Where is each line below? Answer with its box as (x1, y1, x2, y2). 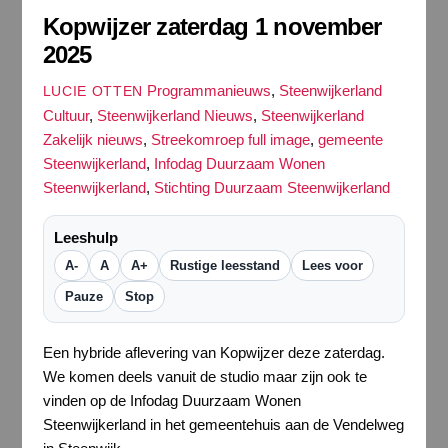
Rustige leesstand (169, 257, 280, 273)
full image (247, 130, 310, 148)
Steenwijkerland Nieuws (96, 106, 253, 124)
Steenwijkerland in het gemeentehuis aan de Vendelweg (42, 415, 404, 433)
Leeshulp (53, 228, 118, 246)
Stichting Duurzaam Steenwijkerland (153, 178, 390, 196)
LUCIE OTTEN (42, 83, 143, 99)
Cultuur (42, 106, 89, 124)
